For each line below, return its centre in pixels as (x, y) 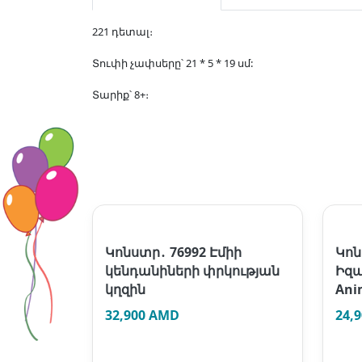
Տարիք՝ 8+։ (120, 95)
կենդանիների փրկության (192, 271)
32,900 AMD (142, 315)
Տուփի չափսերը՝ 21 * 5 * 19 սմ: (173, 63)
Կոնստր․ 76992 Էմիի (173, 252)
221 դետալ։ (122, 32)
